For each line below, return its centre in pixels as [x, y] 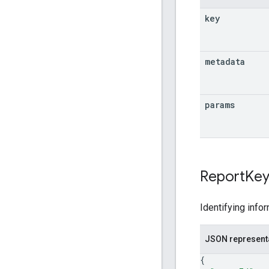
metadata [225, 61]
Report [222, 176]
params [220, 104]
